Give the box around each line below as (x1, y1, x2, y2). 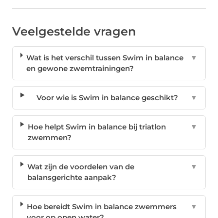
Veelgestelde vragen (12, 24, 136, 39)
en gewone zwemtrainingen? (26, 64, 134, 73)
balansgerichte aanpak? (27, 173, 116, 182)
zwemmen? (27, 133, 72, 143)
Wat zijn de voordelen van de (27, 162, 134, 172)
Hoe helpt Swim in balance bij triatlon (27, 122, 166, 132)
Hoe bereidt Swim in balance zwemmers (26, 202, 177, 212)
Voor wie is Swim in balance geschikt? (36, 93, 178, 103)
